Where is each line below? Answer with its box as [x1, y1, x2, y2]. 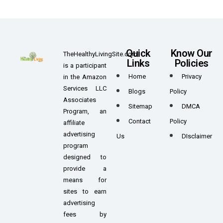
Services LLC [63, 85, 107, 93]
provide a [63, 165, 107, 173]
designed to [63, 153, 107, 161]
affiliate [63, 119, 85, 127]
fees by [63, 211, 107, 219]
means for [63, 176, 107, 184]
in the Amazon [63, 73, 107, 81]
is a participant [63, 62, 107, 70]
